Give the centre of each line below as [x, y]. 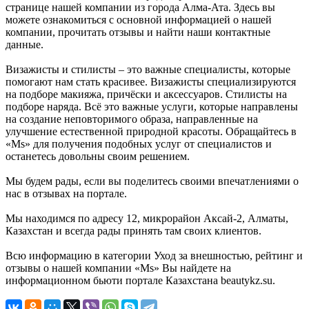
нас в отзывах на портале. [66, 193]
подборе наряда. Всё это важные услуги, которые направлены [152, 106]
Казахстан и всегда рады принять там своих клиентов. [133, 230]
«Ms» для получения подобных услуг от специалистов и [139, 143]
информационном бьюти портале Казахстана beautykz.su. [140, 280]
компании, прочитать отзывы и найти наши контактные [138, 32]
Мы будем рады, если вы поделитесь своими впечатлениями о [152, 181]
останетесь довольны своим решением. [98, 156]
